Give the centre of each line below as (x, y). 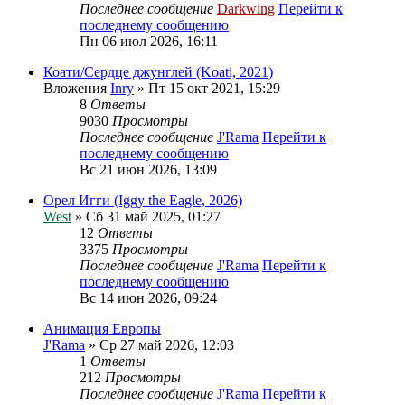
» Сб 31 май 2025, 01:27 (146, 217)
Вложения (75, 88)
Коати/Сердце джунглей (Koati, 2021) (158, 72)
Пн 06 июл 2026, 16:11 (149, 41)
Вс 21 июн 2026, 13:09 (148, 170)
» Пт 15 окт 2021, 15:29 (207, 88)
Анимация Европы (102, 329)
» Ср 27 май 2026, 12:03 (160, 345)
